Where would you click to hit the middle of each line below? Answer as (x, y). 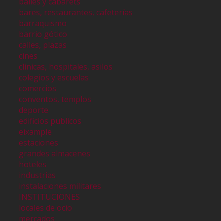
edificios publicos (50, 121)
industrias (37, 175)
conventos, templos (55, 99)
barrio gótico (43, 34)
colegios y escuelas (54, 77)
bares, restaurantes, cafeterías (76, 12)
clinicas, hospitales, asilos (66, 66)
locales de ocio (46, 207)
